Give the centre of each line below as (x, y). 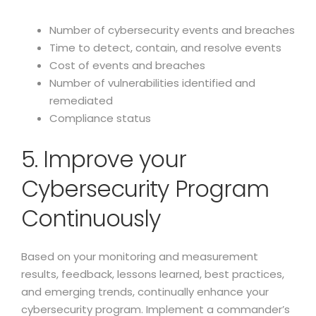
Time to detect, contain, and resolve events (165, 48)
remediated (81, 101)
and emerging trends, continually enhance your (145, 292)
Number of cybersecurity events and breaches (172, 30)
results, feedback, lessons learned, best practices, (153, 274)
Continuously (91, 218)
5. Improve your (104, 159)
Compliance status (100, 118)
